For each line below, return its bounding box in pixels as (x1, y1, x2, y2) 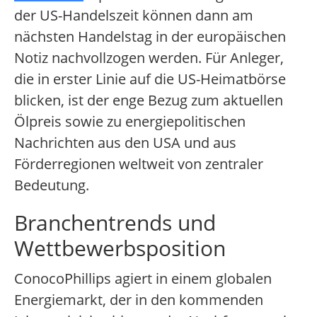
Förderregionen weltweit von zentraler (14, 154, 263, 174)
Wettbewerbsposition (14, 234, 226, 263)
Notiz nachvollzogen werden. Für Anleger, (14, 48, 284, 68)
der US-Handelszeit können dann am (14, 6, 253, 25)
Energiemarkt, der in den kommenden (14, 290, 263, 310)
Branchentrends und (14, 208, 216, 238)
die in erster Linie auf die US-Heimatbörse (14, 69, 286, 89)
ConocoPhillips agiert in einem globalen (14, 269, 272, 289)
